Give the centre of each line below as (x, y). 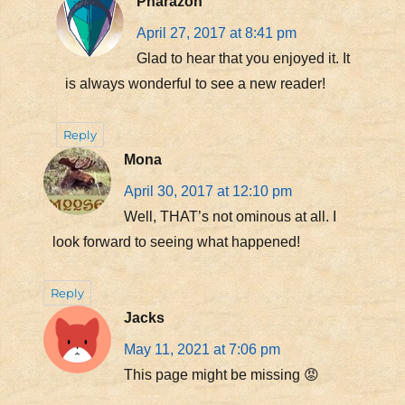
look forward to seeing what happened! (176, 241)
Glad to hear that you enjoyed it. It (243, 58)
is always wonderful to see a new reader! (195, 83)
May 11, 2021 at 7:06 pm (202, 349)
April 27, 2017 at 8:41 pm (216, 33)
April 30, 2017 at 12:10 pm (207, 191)
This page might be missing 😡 (221, 374)
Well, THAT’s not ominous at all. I (230, 216)
